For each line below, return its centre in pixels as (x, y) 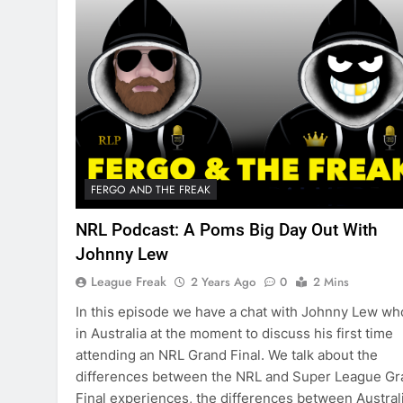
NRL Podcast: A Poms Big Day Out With (227, 230)
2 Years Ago (223, 282)
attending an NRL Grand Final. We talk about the (227, 355)
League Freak (129, 282)
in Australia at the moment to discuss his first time (234, 334)
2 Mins (331, 282)
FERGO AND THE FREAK (151, 190)
